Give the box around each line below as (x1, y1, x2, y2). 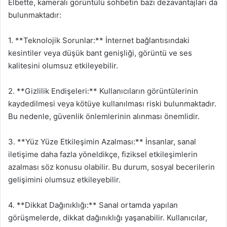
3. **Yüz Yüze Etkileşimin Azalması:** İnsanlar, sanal (8, 136, 196, 146)
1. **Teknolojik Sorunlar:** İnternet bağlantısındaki (8, 35, 190, 45)
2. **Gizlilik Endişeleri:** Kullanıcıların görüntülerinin (8, 86, 198, 96)
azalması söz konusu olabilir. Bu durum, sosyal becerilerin (8, 162, 215, 172)
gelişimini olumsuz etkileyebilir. (8, 174, 121, 184)
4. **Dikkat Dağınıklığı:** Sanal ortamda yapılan (8, 200, 178, 210)
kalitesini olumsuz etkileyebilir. (8, 60, 118, 70)
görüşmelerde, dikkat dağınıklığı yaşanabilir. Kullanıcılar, (8, 212, 207, 222)
